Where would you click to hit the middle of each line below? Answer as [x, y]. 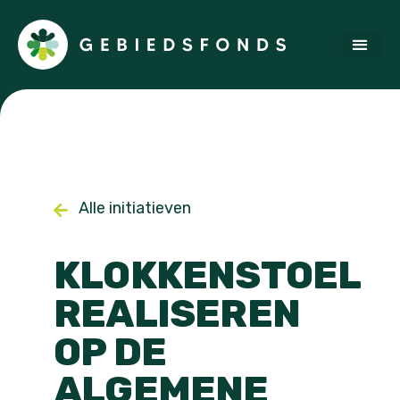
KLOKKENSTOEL [207, 275]
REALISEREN [177, 314]
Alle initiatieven [134, 208]
